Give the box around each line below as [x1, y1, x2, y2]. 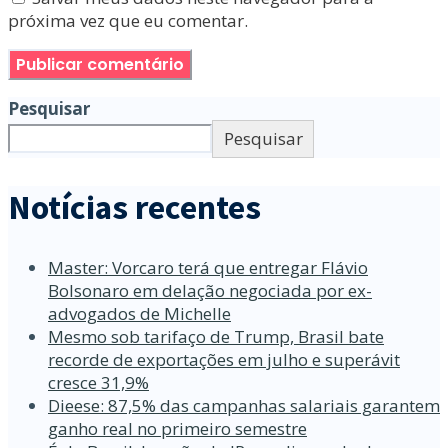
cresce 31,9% [48, 371, 149, 395]
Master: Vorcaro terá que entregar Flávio [48, 256, 368, 280]
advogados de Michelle [48, 302, 231, 326]
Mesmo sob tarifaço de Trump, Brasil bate [48, 325, 384, 349]
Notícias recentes [8, 185, 261, 228]
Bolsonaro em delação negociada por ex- [48, 279, 372, 303]
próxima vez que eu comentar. [8, 9, 248, 32]
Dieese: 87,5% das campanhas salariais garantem [48, 394, 440, 418]
